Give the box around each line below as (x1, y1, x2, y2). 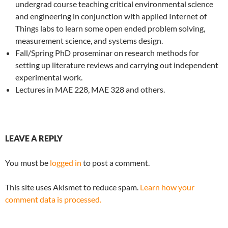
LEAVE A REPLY (5, 133, 63, 143)
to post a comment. (81, 158, 150, 167)
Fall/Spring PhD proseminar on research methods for (15, 48, 199, 58)
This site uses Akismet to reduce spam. (5, 182, 140, 192)
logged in (50, 158, 81, 167)
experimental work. (15, 72, 82, 82)
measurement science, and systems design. (15, 36, 163, 45)
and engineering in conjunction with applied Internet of (15, 11, 207, 21)
